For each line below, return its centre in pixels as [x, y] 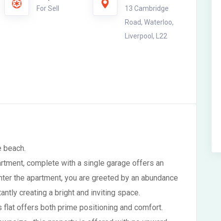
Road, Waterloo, [149, 22]
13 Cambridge [147, 8]
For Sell [48, 8]
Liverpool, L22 [146, 36]
